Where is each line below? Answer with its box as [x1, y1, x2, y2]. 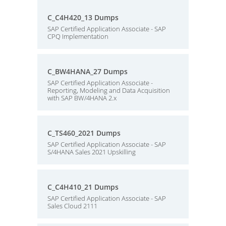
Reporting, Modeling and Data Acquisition [47, 86, 170, 95]
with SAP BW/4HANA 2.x [47, 93, 117, 102]
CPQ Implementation [47, 32, 108, 41]
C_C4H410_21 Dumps [47, 182, 119, 192]
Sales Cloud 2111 [47, 201, 97, 210]
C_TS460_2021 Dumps [47, 128, 121, 138]
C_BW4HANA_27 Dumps [47, 67, 128, 76]
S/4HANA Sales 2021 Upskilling [47, 147, 136, 156]
